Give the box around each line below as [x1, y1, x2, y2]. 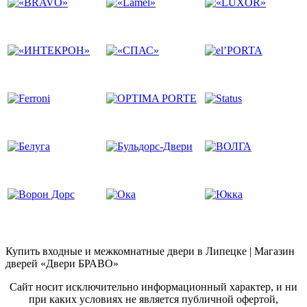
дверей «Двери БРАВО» [5, 257, 119, 269]
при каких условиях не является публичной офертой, [29, 293, 278, 305]
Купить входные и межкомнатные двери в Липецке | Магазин [5, 245, 295, 257]
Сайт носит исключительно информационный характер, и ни [10, 280, 297, 293]
